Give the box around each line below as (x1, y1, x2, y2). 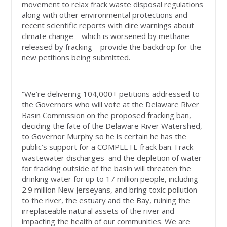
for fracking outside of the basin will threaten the (22, 163, 192, 173)
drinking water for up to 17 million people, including (22, 173, 199, 184)
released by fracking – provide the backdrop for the (22, 41, 202, 52)
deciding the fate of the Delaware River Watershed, (22, 120, 203, 131)
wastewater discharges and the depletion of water (22, 152, 202, 163)
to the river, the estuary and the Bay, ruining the (22, 195, 191, 205)
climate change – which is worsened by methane (22, 30, 190, 41)
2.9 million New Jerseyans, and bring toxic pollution (22, 184, 198, 195)
